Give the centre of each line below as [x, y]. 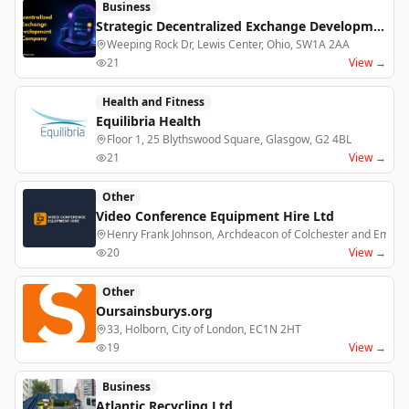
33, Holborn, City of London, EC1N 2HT [204, 329]
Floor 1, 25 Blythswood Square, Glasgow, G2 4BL [229, 139]
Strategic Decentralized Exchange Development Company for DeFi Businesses [379, 26]
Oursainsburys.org [154, 311]
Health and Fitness [153, 102]
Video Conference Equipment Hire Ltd [215, 216]
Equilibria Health [148, 121]
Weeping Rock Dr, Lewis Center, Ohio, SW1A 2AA [228, 44]
